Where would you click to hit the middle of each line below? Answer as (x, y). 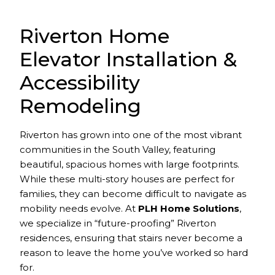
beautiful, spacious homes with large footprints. (130, 164)
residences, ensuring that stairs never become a (131, 238)
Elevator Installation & (129, 59)
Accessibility (80, 82)
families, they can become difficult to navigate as (133, 193)
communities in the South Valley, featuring (118, 149)
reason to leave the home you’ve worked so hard (134, 252)
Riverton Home (95, 36)
